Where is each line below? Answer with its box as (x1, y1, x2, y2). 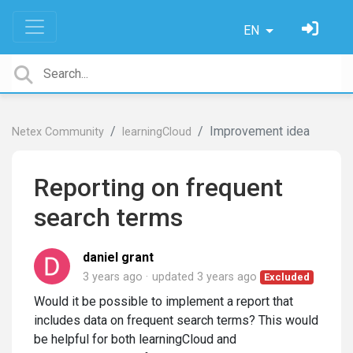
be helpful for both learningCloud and (34, 332, 236, 347)
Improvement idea (210, 124, 310, 139)
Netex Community (12, 125, 104, 139)
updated (152, 270, 197, 284)
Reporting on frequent (34, 173, 283, 203)
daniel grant (83, 250, 154, 265)
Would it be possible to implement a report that (34, 294, 293, 309)
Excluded (264, 271, 310, 283)
